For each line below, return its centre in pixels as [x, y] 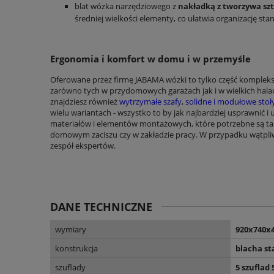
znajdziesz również [85, 102]
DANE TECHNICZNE [101, 207]
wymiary [71, 230]
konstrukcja [76, 249]
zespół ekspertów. [83, 146]
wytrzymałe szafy [150, 102]
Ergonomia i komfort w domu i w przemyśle [150, 59]
